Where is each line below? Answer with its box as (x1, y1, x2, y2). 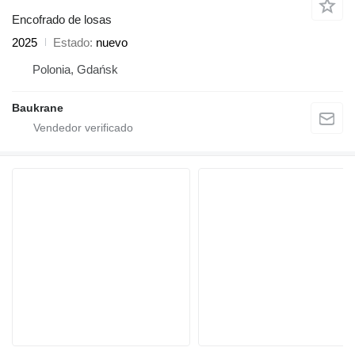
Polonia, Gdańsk (32, 62, 118, 76)
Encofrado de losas (12, 12, 112, 26)
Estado (53, 35, 90, 49)
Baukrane (12, 101, 63, 114)
